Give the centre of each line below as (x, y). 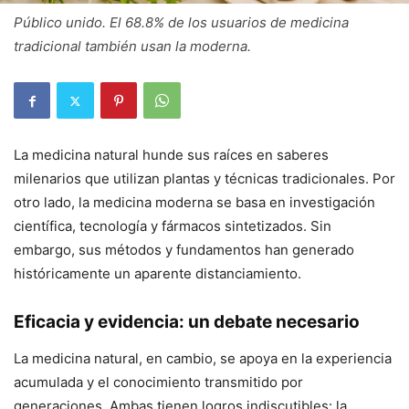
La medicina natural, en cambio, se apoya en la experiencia (203, 358)
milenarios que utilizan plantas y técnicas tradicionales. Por (204, 178)
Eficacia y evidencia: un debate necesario (187, 322)
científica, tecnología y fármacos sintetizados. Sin (173, 226)
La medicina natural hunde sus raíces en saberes (171, 155)
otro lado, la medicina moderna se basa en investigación (194, 202)
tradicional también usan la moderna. (132, 46)
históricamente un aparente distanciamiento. (157, 273)
